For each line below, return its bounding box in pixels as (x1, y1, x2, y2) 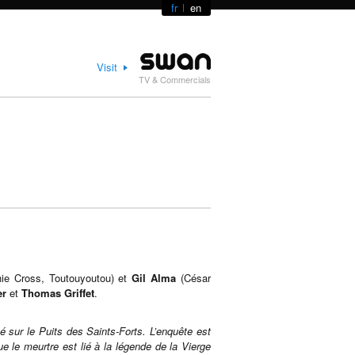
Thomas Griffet (21, 285, 94, 300)
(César (176, 270, 211, 285)
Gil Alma (132, 270, 177, 285)
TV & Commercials (139, 73, 211, 86)
